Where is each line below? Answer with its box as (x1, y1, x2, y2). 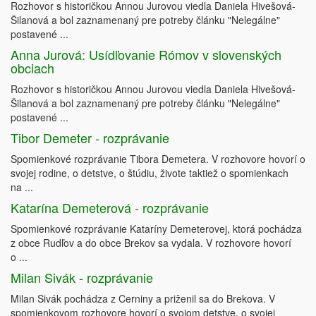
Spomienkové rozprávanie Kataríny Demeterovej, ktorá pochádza (11, 221, 302, 236)
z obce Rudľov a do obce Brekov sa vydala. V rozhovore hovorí (11, 236, 294, 250)
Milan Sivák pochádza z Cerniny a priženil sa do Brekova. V (11, 291, 275, 305)
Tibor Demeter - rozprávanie (11, 128, 169, 147)
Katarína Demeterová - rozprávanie (11, 198, 209, 217)
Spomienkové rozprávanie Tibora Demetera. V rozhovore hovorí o (11, 152, 305, 166)
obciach (11, 59, 54, 77)
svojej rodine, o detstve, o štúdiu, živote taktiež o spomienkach (11, 166, 288, 180)
